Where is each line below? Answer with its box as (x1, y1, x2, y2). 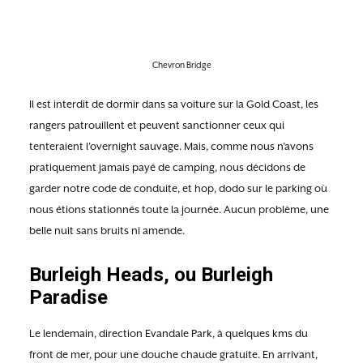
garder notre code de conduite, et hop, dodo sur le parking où (29, 182, 327, 194)
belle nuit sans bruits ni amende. (29, 224, 185, 237)
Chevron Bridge (152, 60, 211, 70)
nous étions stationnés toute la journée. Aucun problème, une (29, 203, 329, 216)
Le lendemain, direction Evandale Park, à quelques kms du (29, 327, 308, 340)
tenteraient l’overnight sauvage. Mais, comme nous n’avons (29, 140, 314, 152)
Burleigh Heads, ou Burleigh (29, 263, 273, 286)
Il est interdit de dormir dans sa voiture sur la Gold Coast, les (29, 98, 318, 110)
